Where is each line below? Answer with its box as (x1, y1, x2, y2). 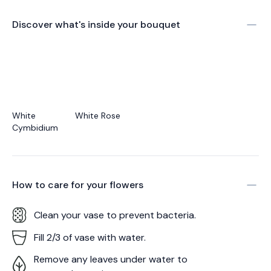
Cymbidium (12, 122, 58, 133)
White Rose (75, 110, 120, 121)
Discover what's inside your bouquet (12, 18, 180, 31)
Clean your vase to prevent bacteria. (34, 208, 196, 221)
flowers (109, 178, 143, 191)
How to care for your (12, 178, 109, 191)
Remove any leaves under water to (34, 253, 188, 266)
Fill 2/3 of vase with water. (34, 231, 146, 244)
